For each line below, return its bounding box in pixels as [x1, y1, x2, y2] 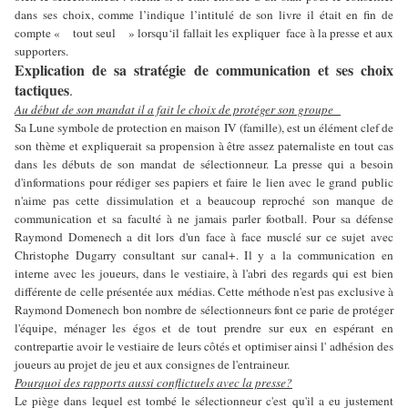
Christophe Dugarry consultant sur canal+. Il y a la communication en [15, 246, 393, 263]
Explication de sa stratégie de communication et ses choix [15, 58, 393, 80]
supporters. [15, 42, 68, 59]
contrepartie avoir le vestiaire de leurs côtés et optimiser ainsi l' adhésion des [15, 337, 393, 354]
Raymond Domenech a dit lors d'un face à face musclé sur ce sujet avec [15, 228, 393, 245]
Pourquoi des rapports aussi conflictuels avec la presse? [15, 373, 292, 391]
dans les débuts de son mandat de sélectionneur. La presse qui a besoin [15, 155, 393, 172]
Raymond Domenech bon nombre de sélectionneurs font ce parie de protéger [15, 301, 393, 318]
